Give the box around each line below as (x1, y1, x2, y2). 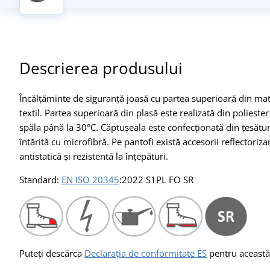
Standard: (19, 173, 61, 186)
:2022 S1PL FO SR (119, 173, 193, 186)
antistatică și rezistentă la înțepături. (19, 149, 168, 162)
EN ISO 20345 (61, 173, 119, 186)
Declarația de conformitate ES (84, 246, 207, 259)
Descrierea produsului (19, 57, 183, 79)
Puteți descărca (19, 246, 84, 259)
